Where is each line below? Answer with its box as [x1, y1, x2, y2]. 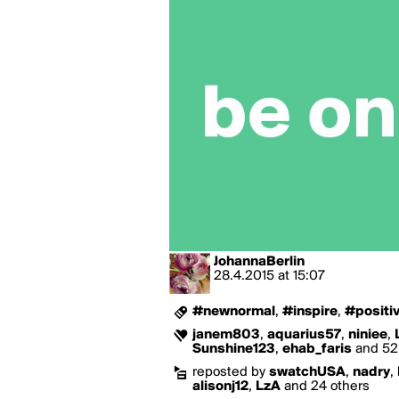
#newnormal [192, 305, 275, 319]
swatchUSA [269, 365, 346, 379]
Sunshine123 [192, 342, 275, 356]
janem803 [192, 328, 260, 342]
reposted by [192, 365, 269, 379]
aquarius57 [267, 328, 341, 342]
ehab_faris [282, 342, 352, 356]
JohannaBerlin [214, 255, 305, 269]
